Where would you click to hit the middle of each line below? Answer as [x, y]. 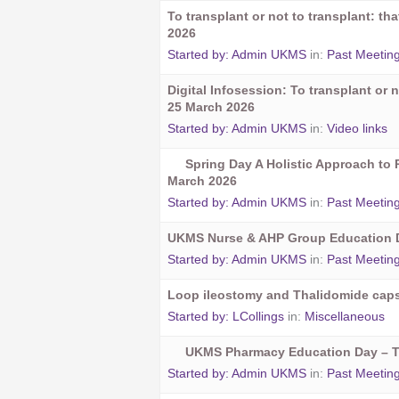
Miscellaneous [344, 316]
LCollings [258, 316]
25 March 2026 [211, 106]
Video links [357, 128]
